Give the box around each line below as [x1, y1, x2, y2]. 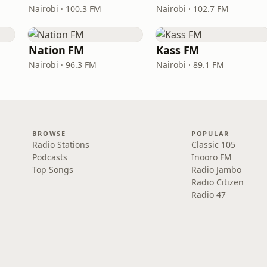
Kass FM [156, 43, 200, 57]
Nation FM [29, 43, 85, 57]
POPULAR [191, 129, 230, 138]
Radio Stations [32, 139, 90, 150]
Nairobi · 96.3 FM [29, 59, 97, 70]
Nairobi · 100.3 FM [29, 3, 101, 14]
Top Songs [32, 164, 74, 175]
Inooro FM [191, 151, 232, 163]
